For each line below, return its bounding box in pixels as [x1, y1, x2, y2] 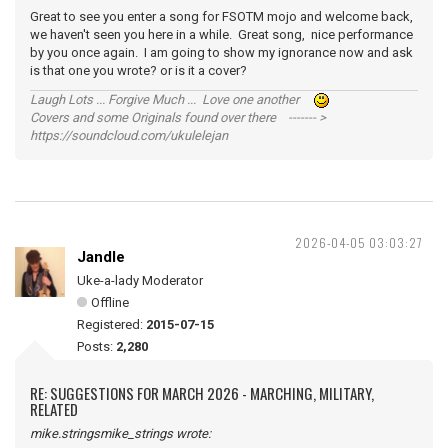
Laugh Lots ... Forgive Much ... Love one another [30, 92, 314, 107]
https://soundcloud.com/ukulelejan [30, 128, 228, 143]
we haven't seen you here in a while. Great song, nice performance [30, 27, 413, 42]
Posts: [77, 339, 116, 354]
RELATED [30, 398, 78, 420]
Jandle [77, 248, 125, 266]
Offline [91, 295, 129, 310]
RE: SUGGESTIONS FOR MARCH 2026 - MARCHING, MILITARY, [30, 382, 374, 404]
